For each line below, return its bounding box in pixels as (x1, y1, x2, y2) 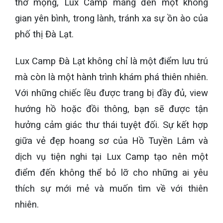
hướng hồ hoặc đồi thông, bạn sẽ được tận (15, 104, 208, 115)
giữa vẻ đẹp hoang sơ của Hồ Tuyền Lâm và (15, 135, 208, 147)
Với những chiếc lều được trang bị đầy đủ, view (15, 88, 208, 99)
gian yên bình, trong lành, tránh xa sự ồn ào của (15, 13, 208, 24)
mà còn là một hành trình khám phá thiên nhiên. (15, 72, 208, 83)
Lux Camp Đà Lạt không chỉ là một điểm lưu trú (15, 56, 208, 67)
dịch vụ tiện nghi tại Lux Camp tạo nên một (15, 151, 208, 163)
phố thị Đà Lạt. (15, 29, 74, 40)
